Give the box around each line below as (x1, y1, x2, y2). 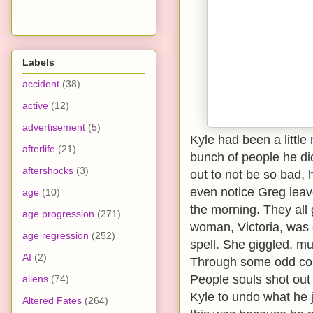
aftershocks (22, 164, 73, 176)
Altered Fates (22, 294, 82, 306)
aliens (22, 272, 48, 284)
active (22, 99, 48, 111)
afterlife (22, 143, 55, 154)
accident (22, 78, 59, 89)
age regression (22, 229, 89, 241)
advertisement (22, 121, 85, 133)
